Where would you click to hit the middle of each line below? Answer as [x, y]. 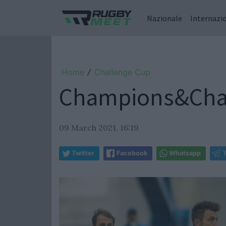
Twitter [83, 153]
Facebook [132, 153]
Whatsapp [185, 153]
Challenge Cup [122, 72]
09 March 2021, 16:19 [99, 128]
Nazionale [164, 18]
